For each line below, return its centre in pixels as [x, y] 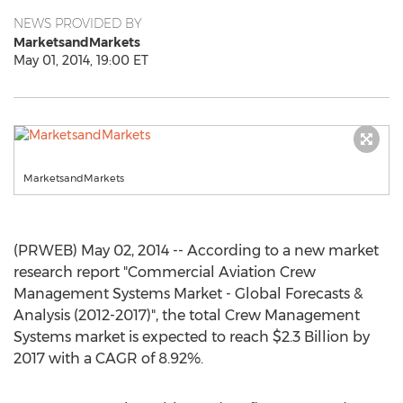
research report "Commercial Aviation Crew [165, 272]
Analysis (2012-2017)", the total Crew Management [187, 315]
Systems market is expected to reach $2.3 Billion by [192, 337]
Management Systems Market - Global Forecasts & [188, 294]
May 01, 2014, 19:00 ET [81, 60]
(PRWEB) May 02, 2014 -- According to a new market [196, 251]
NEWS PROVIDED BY [78, 23]
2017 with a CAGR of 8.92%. [108, 358]
